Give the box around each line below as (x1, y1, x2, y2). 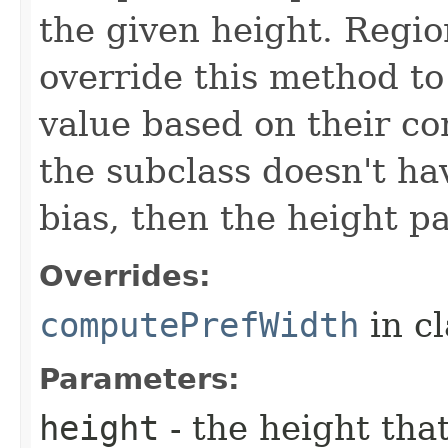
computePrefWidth (39, 304, 359, 345)
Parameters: (39, 361, 240, 396)
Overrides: (39, 258, 211, 293)
